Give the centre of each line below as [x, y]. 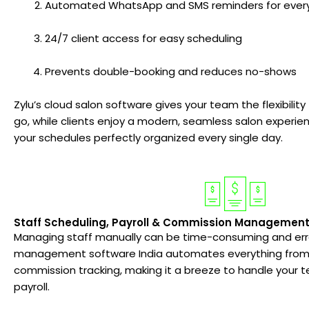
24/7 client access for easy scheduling [143, 38]
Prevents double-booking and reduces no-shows [171, 71]
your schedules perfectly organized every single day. [148, 137]
